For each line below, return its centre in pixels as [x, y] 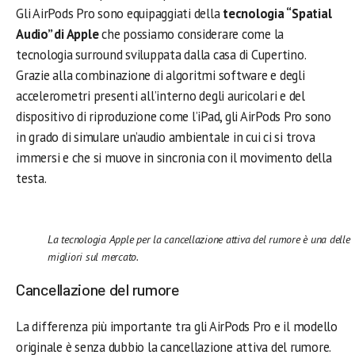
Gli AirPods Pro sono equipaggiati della [120, 14]
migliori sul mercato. [93, 256]
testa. [31, 179]
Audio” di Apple [57, 34]
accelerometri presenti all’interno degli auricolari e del [160, 96]
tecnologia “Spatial [277, 14]
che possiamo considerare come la [191, 34]
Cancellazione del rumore [98, 290]
